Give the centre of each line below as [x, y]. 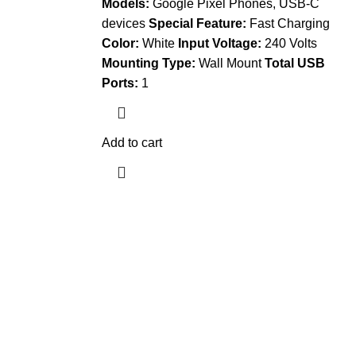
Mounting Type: [148, 63]
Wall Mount [230, 63]
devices [125, 23]
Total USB [294, 63]
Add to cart [132, 143]
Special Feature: [197, 23]
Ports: [120, 83]
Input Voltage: [221, 43]
